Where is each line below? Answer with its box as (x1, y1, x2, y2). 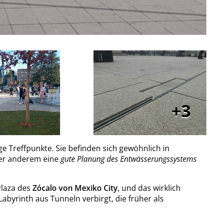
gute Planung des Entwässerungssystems (61, 153, 197, 164)
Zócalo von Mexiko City (32, 182, 118, 193)
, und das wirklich (118, 182, 181, 193)
